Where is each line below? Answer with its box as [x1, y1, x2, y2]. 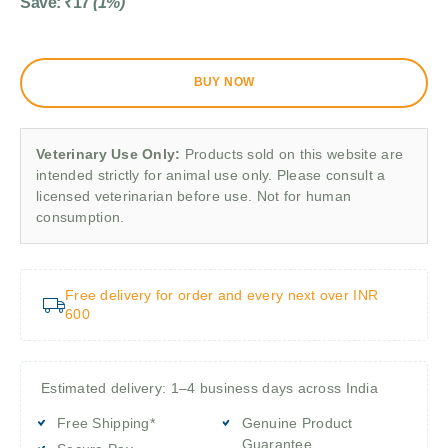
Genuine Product [241, 414, 353, 431]
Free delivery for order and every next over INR [65, 286, 379, 303]
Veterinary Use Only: [36, 145, 181, 162]
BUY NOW [193, 75, 255, 90]
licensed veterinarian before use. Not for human [36, 187, 352, 204]
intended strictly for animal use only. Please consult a [36, 166, 386, 183]
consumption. [36, 208, 125, 225]
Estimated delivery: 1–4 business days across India [41, 379, 378, 396]
